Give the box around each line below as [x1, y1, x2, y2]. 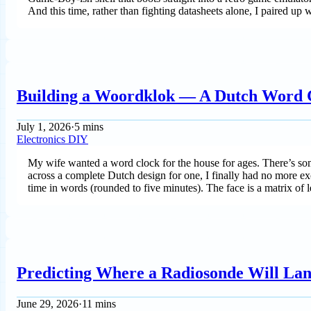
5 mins [74, 121, 103, 133]
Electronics [17, 133, 68, 146]
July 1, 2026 [17, 121, 71, 133]
